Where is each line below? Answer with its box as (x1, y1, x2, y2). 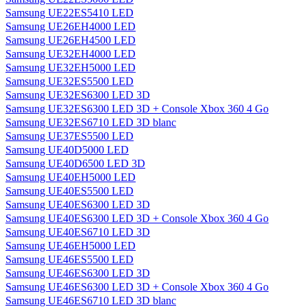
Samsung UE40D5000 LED (5, 144, 129, 156)
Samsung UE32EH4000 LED (5, 48, 136, 60)
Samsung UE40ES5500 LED (5, 185, 134, 197)
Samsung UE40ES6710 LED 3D (5, 226, 150, 238)
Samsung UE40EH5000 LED (5, 171, 136, 183)
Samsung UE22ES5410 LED (5, 7, 134, 19)
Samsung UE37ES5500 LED (5, 130, 134, 142)
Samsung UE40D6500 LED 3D (5, 158, 145, 169)
